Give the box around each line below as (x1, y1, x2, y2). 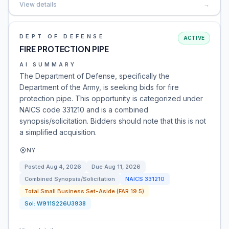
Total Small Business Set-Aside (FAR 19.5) (25, 188, 144, 195)
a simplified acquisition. (19, 128, 97, 136)
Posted (25, 163, 46, 170)
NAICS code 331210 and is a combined (19, 105, 148, 114)
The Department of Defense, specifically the (19, 72, 170, 80)
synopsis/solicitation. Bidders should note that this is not (19, 117, 206, 125)
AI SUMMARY (19, 61, 76, 67)
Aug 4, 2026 (46, 163, 81, 170)
